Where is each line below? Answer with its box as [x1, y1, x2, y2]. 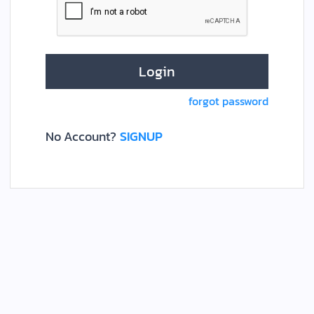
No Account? [46, 127, 116, 146]
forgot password [189, 93, 268, 110]
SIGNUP [120, 127, 163, 146]
